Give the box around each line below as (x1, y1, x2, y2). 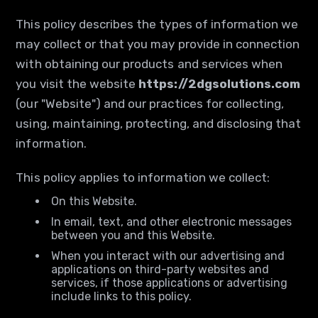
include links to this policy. (51, 290, 192, 303)
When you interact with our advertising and (51, 249, 285, 263)
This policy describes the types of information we (16, 17, 299, 31)
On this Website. (51, 194, 138, 208)
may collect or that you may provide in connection (16, 37, 300, 51)
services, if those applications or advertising (51, 276, 288, 290)
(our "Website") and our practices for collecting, (16, 97, 285, 111)
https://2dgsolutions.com (138, 77, 301, 91)
